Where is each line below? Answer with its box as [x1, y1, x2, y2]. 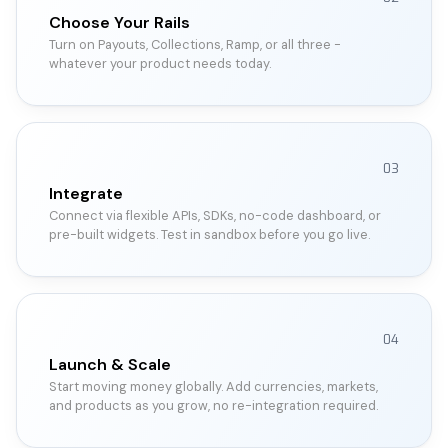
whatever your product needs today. [49, 54, 271, 72]
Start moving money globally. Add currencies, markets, [49, 377, 378, 395]
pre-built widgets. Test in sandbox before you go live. [49, 225, 370, 243]
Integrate [49, 182, 123, 204]
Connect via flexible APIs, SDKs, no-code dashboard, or [49, 206, 381, 224]
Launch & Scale [49, 353, 171, 375]
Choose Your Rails [49, 11, 190, 33]
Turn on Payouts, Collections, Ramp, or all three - [49, 35, 341, 53]
